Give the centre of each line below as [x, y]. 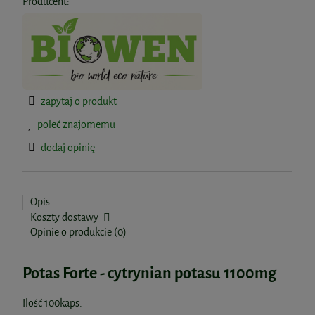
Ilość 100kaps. [52, 304]
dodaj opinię [68, 148]
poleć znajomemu [76, 125]
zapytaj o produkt [79, 102]
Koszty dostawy [65, 218]
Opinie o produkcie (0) [78, 233]
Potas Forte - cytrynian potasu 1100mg [149, 274]
